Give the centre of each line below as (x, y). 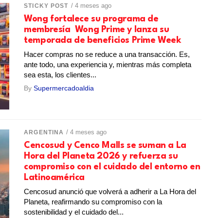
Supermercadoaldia (64, 88)
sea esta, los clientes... (60, 75)
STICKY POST (46, 6)
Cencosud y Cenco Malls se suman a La (105, 145)
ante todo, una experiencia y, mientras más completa (108, 65)
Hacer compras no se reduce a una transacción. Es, (107, 54)
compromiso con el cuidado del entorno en (112, 167)
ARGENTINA (44, 132)
